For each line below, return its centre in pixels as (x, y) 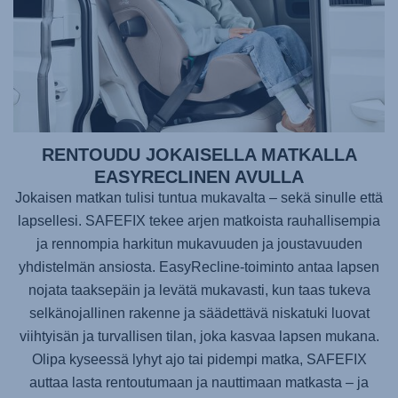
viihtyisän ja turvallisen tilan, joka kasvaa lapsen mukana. (199, 336)
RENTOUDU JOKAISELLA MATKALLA (199, 154)
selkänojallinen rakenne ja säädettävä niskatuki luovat (199, 313)
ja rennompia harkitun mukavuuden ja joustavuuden (199, 243)
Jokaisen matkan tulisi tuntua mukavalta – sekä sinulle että (199, 197)
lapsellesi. (52, 220)
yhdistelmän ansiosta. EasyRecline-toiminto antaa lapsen (199, 267)
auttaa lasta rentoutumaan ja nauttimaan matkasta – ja (199, 382)
